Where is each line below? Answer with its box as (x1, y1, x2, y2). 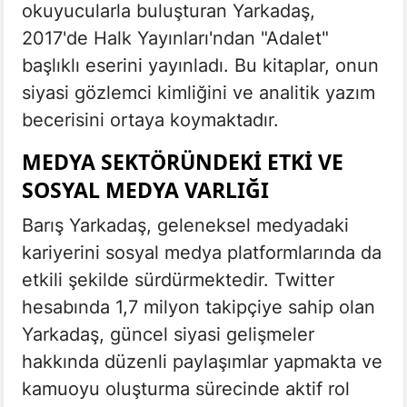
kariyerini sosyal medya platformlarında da (22, 241, 382, 263)
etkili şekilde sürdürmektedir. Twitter (22, 268, 334, 291)
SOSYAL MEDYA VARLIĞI (22, 174, 269, 204)
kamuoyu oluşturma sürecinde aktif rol (22, 377, 350, 400)
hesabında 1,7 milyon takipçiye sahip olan (22, 295, 375, 318)
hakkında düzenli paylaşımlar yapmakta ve (22, 350, 382, 372)
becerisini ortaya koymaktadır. (22, 108, 279, 131)
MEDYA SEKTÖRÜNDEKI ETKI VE (22, 146, 343, 176)
